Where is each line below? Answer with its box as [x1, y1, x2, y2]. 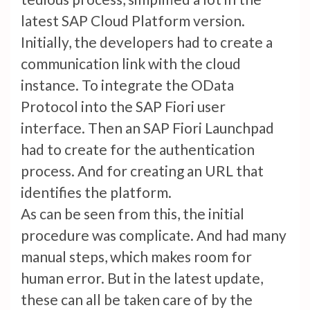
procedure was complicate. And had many [21, 226, 286, 244]
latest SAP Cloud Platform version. [21, 12, 245, 30]
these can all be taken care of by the [21, 291, 253, 309]
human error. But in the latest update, [21, 269, 263, 287]
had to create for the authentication [21, 140, 255, 158]
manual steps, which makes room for [21, 248, 252, 266]
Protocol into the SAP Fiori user [21, 98, 226, 116]
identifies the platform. [21, 183, 174, 201]
